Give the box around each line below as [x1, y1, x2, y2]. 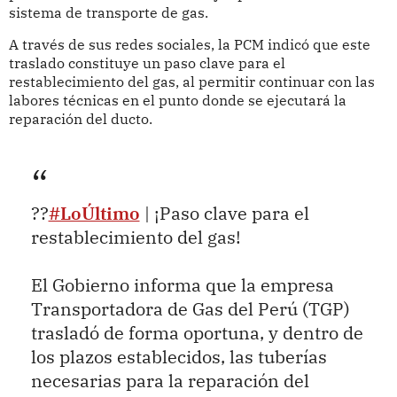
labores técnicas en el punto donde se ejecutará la [8, 91, 346, 110]
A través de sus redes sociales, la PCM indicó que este [8, 35, 370, 54]
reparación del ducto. [8, 110, 152, 128]
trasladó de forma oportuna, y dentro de [30, 321, 363, 344]
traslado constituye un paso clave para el [8, 54, 285, 73]
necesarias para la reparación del [30, 369, 309, 392]
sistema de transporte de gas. [8, 3, 208, 21]
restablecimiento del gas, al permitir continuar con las [8, 73, 375, 91]
